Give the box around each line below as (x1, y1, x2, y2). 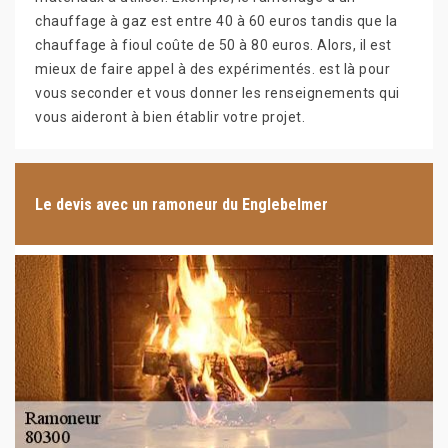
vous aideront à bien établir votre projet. (35, 109, 305, 125)
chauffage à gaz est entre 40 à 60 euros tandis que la (35, 13, 398, 29)
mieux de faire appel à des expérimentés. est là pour (35, 61, 390, 77)
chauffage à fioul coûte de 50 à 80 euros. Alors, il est (35, 37, 392, 53)
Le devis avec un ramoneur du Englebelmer (35, 194, 328, 214)
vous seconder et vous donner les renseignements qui (35, 85, 400, 101)
